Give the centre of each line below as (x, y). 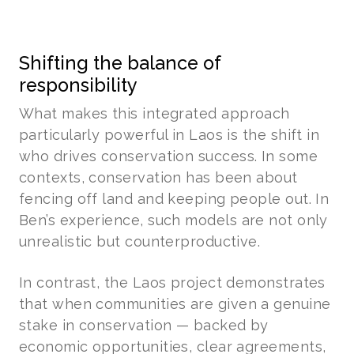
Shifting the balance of (120, 62)
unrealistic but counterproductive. (140, 241)
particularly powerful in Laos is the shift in (169, 134)
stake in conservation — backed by (144, 325)
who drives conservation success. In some (169, 156)
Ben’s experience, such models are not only (173, 220)
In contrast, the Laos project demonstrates (172, 282)
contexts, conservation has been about (158, 177)
